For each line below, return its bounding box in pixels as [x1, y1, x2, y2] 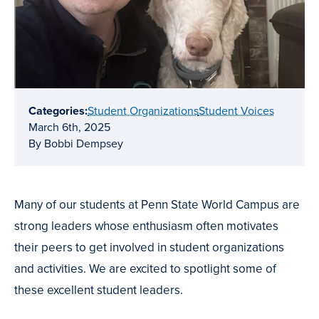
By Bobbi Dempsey [28, 135, 123, 152]
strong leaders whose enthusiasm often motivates [14, 216, 278, 235]
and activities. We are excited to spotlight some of [14, 259, 276, 278]
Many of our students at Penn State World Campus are [14, 195, 300, 214]
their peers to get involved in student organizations [14, 238, 284, 256]
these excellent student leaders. [14, 281, 183, 299]
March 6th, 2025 [28, 118, 110, 135]
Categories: [28, 102, 88, 119]
